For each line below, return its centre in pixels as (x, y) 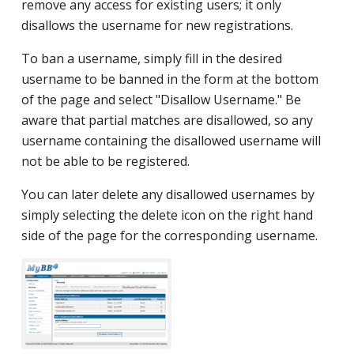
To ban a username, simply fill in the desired (151, 58)
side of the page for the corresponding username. (169, 235)
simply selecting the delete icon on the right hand (167, 215)
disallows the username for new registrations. (157, 25)
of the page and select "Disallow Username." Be (161, 100)
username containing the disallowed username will (171, 141)
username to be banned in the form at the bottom (169, 79)
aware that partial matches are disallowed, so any (167, 120)
